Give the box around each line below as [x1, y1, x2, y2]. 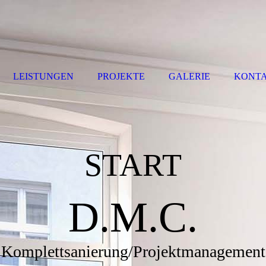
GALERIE [169, 71, 210, 81]
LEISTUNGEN [13, 71, 74, 81]
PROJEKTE [97, 71, 145, 81]
